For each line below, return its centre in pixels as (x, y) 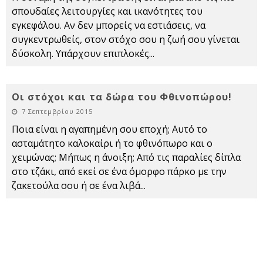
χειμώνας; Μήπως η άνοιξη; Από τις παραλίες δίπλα (126, 158)
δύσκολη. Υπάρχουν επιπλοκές (80, 54)
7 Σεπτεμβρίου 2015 (57, 112)
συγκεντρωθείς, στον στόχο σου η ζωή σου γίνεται (126, 40)
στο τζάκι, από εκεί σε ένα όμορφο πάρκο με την (119, 172)
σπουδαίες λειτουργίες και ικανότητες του (107, 11)
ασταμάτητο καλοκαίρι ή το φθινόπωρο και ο (112, 144)
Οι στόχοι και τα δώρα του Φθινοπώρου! (122, 97)
